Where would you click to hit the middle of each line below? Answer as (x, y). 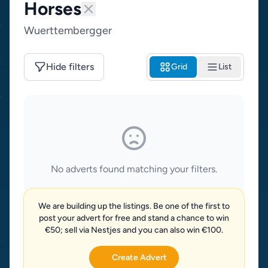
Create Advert (139, 258)
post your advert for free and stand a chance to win (134, 218)
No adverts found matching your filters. (134, 169)
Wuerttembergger (68, 31)
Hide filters (70, 67)
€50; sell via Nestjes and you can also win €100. (134, 230)
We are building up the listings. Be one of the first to (134, 206)
